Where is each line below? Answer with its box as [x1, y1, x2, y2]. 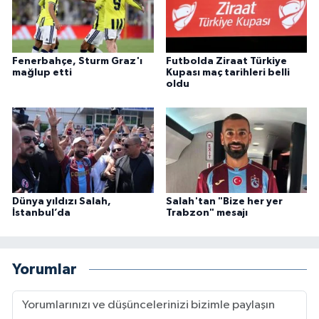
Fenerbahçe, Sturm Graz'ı [12, 56, 142, 66]
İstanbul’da [12, 207, 70, 218]
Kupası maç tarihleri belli [165, 67, 290, 78]
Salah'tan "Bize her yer [165, 196, 283, 206]
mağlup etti [12, 67, 72, 78]
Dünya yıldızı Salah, [12, 196, 111, 206]
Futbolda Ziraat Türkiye [165, 56, 287, 66]
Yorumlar [12, 262, 77, 278]
